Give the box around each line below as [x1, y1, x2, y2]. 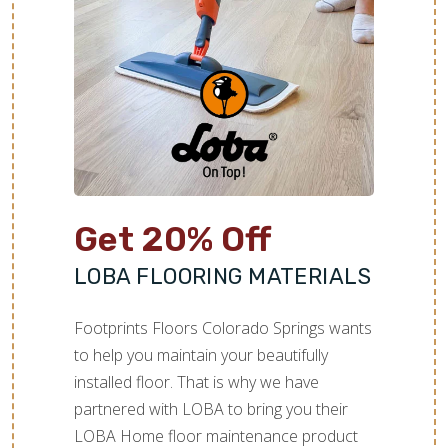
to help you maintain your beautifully [74, 344, 328, 367]
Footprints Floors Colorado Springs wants [74, 317, 372, 340]
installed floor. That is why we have [74, 371, 319, 394]
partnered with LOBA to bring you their [74, 398, 348, 421]
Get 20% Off [74, 219, 271, 261]
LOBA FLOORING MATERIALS [74, 263, 372, 291]
